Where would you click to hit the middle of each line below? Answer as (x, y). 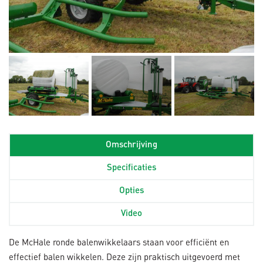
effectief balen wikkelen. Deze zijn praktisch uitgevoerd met (124, 256)
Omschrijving (131, 145)
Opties (131, 191)
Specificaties (131, 168)
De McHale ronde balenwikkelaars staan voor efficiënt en (119, 242)
